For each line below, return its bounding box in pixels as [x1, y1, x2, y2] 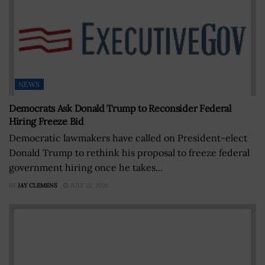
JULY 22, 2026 [69, 181, 108, 189]
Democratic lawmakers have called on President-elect [9, 131, 247, 144]
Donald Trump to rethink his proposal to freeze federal [9, 146, 250, 159]
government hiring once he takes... [9, 161, 163, 173]
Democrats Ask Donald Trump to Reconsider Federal [9, 102, 231, 114]
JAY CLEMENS [18, 181, 57, 189]
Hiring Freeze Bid [9, 115, 84, 127]
